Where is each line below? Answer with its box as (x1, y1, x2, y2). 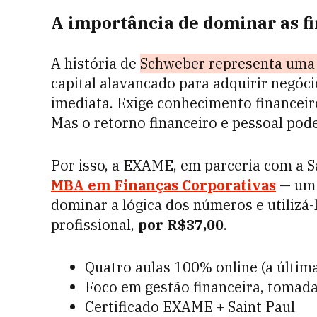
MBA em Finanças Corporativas (51, 175, 276, 195)
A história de (51, 54, 140, 73)
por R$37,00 (138, 215, 224, 234)
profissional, (51, 215, 138, 234)
